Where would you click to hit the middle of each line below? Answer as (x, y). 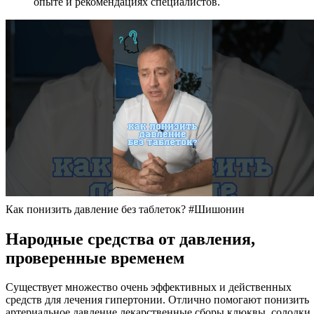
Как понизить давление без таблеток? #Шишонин (125, 209)
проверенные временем (95, 258)
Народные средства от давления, (130, 239)
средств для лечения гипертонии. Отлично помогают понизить (157, 300)
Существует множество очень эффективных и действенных (149, 287)
